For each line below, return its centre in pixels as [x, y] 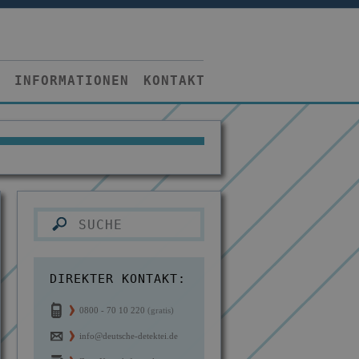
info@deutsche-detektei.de [129, 336]
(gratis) [161, 310]
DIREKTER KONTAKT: [118, 279]
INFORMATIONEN [71, 81]
